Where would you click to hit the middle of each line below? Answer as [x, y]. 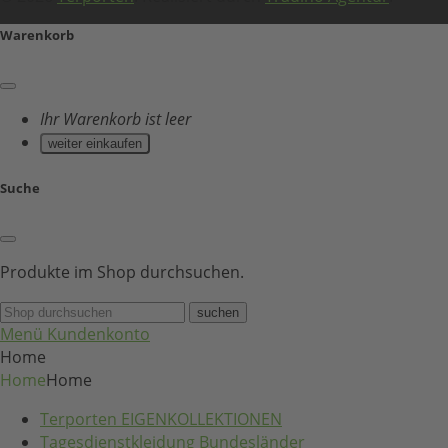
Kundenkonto [98, 333]
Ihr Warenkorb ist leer [115, 119]
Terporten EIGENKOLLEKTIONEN [161, 418]
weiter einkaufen [95, 144]
